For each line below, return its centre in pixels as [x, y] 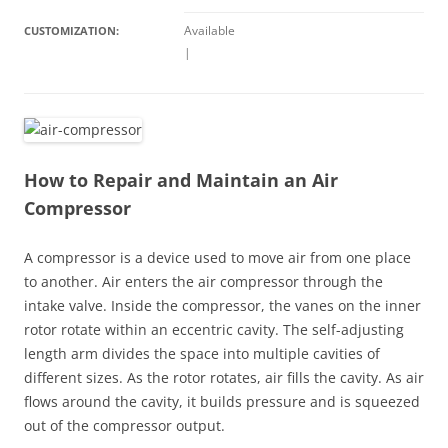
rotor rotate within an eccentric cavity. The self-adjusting [214, 329]
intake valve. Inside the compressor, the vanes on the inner [222, 305]
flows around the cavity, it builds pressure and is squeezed [222, 401]
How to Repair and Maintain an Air [181, 180]
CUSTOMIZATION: [71, 30]
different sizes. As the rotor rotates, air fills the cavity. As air [224, 377]
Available [209, 30]
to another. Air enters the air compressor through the [203, 281]
